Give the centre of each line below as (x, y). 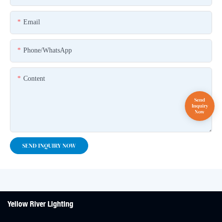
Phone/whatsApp (48, 50)
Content (34, 78)
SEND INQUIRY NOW (49, 145)
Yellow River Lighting (40, 204)
